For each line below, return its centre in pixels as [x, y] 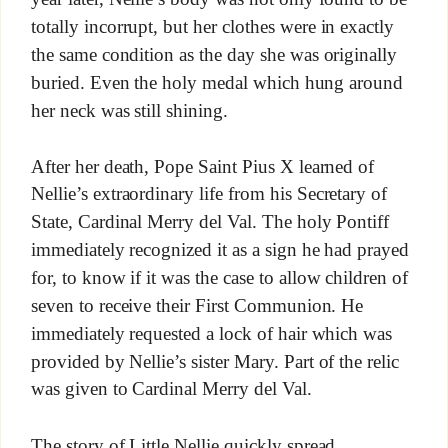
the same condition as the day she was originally [214, 55]
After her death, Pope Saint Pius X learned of [202, 167]
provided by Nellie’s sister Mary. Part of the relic [215, 362]
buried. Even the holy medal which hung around [217, 82]
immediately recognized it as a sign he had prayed [220, 250]
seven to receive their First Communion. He [197, 306]
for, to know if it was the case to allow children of [219, 278]
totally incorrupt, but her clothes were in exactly [212, 27]
